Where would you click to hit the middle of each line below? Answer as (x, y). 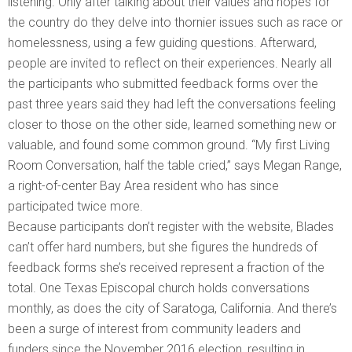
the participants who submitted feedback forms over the (163, 84)
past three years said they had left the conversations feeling (172, 104)
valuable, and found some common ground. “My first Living (169, 145)
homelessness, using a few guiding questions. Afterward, (162, 43)
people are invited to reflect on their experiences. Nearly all (170, 64)
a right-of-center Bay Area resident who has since (143, 186)
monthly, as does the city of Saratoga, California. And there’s (172, 309)
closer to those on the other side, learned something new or (172, 125)
